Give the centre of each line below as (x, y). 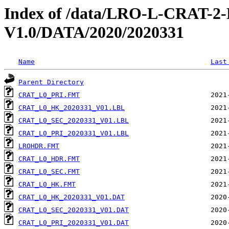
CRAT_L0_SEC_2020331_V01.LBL (74, 121)
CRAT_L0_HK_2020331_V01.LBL (72, 108)
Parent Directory (51, 82)
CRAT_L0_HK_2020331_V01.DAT (72, 197)
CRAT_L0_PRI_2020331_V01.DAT (74, 223)
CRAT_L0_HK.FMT (47, 185)
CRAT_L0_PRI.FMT (49, 95)
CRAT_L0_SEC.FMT (49, 172)
